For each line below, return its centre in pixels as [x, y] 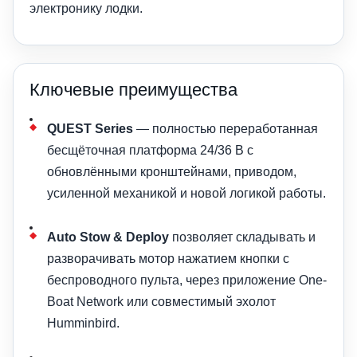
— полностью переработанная [226, 128]
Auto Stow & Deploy [108, 237]
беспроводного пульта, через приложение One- [187, 280]
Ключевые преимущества [133, 89]
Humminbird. [83, 323]
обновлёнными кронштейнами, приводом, [172, 171]
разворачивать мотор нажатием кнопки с [168, 258]
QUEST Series [90, 128]
